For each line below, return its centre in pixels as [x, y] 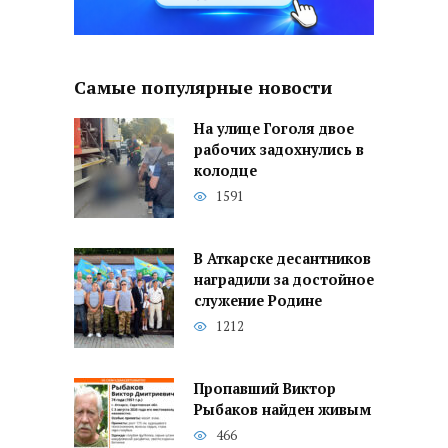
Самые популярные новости [203, 87]
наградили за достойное [284, 280]
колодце [225, 171]
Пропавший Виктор [265, 389]
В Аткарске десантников [282, 259]
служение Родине [258, 301]
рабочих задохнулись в [279, 150]
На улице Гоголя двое [274, 129]
